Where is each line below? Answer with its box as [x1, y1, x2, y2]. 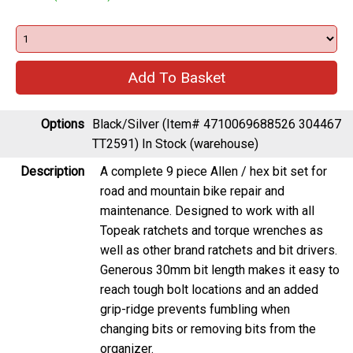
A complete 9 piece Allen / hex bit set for [100, 140, 327, 156]
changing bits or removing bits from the [100, 298, 316, 314]
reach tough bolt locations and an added [100, 258, 318, 274]
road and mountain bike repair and [100, 160, 284, 176]
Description [20, 140, 84, 156]
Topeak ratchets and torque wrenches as [100, 199, 323, 215]
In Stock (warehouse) [142, 113, 258, 128]
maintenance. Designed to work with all [100, 180, 314, 195]
